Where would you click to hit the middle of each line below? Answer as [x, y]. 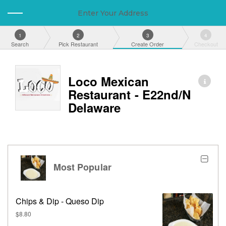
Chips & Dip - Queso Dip [60, 201]
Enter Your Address [113, 13]
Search [20, 44]
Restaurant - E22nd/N [130, 95]
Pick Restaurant [78, 44]
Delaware [95, 108]
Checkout [206, 44]
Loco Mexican [108, 81]
